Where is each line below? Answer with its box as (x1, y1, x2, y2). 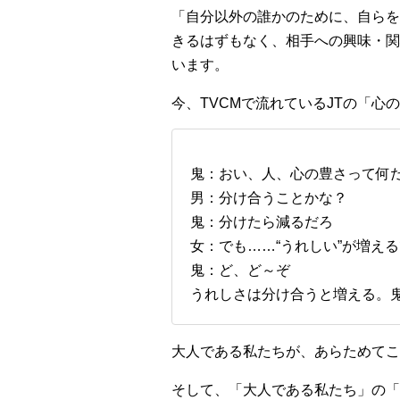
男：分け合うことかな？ (190, 190, 347, 205)
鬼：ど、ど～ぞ (190, 262, 290, 278)
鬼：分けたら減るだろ (190, 214, 333, 229)
